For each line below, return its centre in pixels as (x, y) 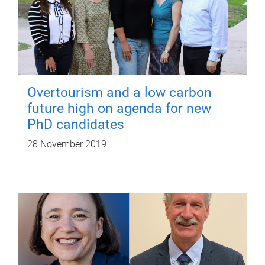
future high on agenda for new (119, 108)
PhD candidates (76, 124)
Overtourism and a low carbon (119, 92)
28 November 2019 (67, 144)
